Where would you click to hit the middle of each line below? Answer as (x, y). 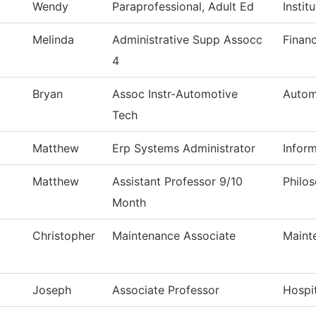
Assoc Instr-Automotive (175, 94)
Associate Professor (166, 290)
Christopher (64, 236)
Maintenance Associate (174, 236)
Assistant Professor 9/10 (177, 182)
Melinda (53, 40)
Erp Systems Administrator (184, 148)
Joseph (52, 290)
